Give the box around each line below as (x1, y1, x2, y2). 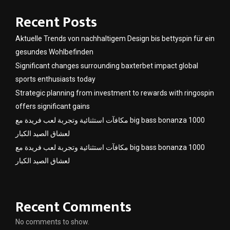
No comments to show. (15, 218, 89, 226)
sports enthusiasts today (15, 75, 95, 84)
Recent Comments (15, 195, 131, 220)
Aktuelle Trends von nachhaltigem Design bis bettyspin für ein (15, 34, 215, 43)
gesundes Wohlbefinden (15, 48, 93, 56)
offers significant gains (15, 102, 90, 111)
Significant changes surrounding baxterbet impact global (15, 62, 198, 70)
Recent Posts (15, 10, 97, 35)
